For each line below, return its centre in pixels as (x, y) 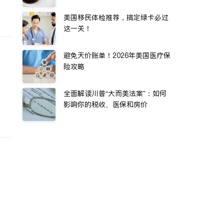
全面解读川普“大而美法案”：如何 (115, 93)
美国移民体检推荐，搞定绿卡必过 (116, 17)
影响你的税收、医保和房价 (105, 104)
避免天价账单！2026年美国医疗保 (117, 55)
